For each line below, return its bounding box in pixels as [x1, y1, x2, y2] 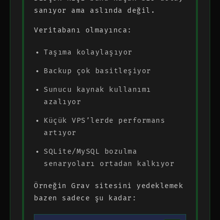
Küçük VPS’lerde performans [44, 116, 165, 125]
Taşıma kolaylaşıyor [44, 48, 133, 56]
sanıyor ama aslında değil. [34, 6, 155, 15]
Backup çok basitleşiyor [44, 66, 151, 75]
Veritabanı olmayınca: [34, 26, 132, 34]
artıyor [44, 128, 77, 137]
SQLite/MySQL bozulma [44, 147, 137, 156]
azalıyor [44, 97, 81, 106]
